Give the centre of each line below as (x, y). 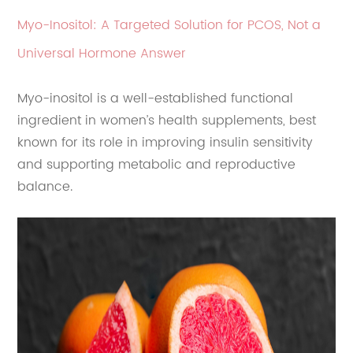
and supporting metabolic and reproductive (157, 165)
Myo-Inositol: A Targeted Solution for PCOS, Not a (169, 26)
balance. (45, 187)
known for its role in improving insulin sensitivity (165, 143)
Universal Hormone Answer (102, 54)
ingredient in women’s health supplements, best (167, 121)
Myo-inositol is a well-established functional (156, 99)
